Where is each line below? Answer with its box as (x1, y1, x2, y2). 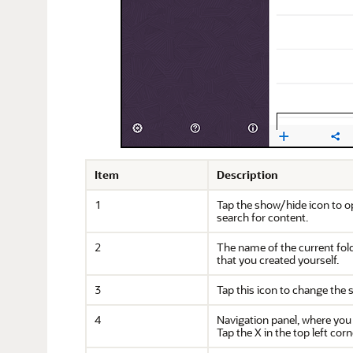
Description (217, 167, 278, 182)
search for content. (217, 210, 308, 225)
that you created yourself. (217, 252, 339, 267)
